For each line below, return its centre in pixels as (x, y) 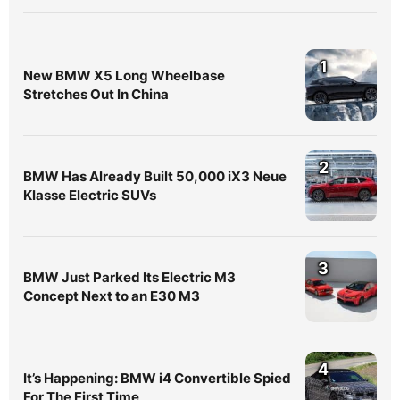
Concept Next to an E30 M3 (112, 296)
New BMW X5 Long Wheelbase (124, 75)
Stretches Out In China (96, 94)
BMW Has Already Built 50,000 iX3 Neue (155, 176)
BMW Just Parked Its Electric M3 (129, 277)
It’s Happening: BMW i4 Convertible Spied (157, 378)
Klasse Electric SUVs (90, 195)
